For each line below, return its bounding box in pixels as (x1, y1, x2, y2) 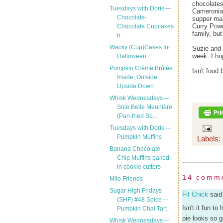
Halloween (116, 53, 146, 60)
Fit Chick (182, 190, 208, 198)
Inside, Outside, (116, 74, 159, 81)
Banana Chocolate (109, 145, 160, 152)
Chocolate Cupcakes (116, 23, 174, 30)
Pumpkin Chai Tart (116, 205, 167, 212)
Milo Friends (109, 175, 143, 182)
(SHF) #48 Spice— (116, 196, 168, 203)
